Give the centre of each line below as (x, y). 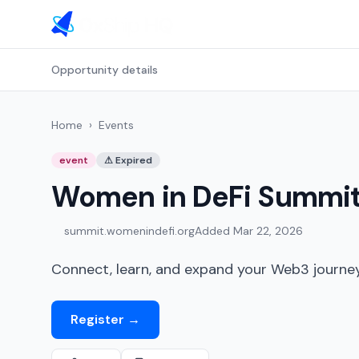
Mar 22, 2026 (268, 231)
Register (97, 319)
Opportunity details (105, 70)
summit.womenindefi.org (129, 231)
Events (116, 125)
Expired (134, 160)
